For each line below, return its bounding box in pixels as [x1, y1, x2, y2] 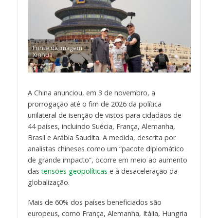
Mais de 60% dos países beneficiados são [27, 197, 162, 207]
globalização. [27, 178, 70, 187]
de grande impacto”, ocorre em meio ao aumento [27, 155, 187, 165]
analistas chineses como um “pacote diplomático [27, 144, 184, 154]
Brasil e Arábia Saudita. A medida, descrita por [27, 133, 176, 143]
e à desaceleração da [107, 166, 178, 176]
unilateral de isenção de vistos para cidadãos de [27, 110, 182, 120]
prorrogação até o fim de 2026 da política [27, 99, 162, 109]
